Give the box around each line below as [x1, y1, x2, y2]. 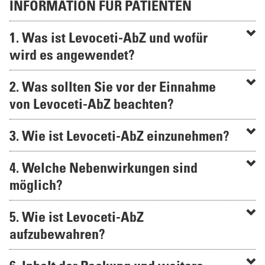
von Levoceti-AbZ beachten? [9, 95, 174, 112]
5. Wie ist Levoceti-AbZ [9, 208, 144, 225]
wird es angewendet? [9, 46, 135, 63]
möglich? [9, 176, 63, 193]
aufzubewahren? [9, 225, 105, 242]
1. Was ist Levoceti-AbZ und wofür [9, 28, 208, 46]
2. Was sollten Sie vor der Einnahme [9, 77, 216, 95]
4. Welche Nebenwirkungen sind [9, 159, 198, 176]
